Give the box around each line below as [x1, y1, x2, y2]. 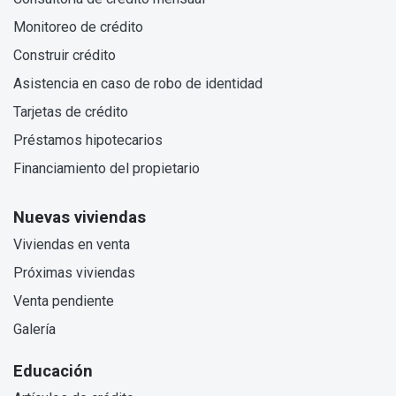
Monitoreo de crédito [13, 19, 143, 36]
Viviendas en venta [13, 236, 130, 254]
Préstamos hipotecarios [13, 132, 163, 149]
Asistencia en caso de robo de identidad [13, 75, 263, 93]
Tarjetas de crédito [13, 103, 128, 121]
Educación [13, 362, 93, 381]
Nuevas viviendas [13, 208, 146, 227]
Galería [13, 321, 56, 339]
